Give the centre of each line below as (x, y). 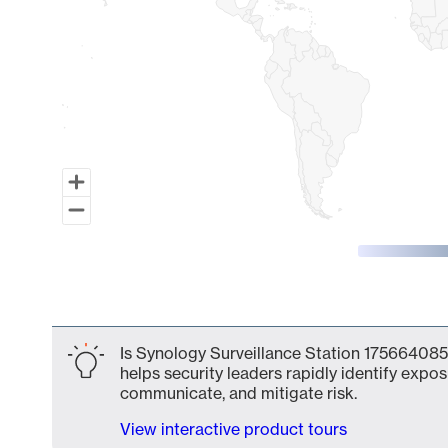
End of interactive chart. (141, 309)
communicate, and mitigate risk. (238, 393)
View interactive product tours (233, 429)
